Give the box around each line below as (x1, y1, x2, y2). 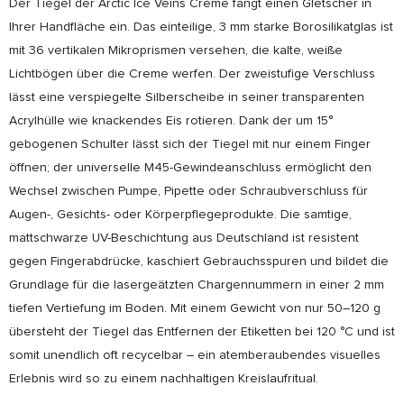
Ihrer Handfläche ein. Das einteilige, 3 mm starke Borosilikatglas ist (9, 21, 393, 33)
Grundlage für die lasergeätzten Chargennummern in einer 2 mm (9, 279, 384, 291)
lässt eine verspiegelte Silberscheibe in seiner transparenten (9, 91, 364, 104)
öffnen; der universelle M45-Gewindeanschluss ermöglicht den (9, 161, 372, 174)
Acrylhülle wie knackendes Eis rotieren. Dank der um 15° (9, 115, 333, 127)
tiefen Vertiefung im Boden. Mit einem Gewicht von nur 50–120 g (9, 302, 381, 315)
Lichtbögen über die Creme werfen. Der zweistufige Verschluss (9, 68, 375, 80)
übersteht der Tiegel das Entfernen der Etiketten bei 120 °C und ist (9, 326, 395, 338)
